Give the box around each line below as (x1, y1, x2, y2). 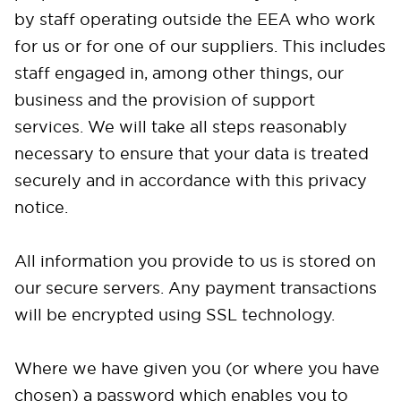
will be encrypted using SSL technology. (14, 304, 339, 325)
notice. (14, 197, 68, 218)
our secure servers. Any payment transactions (14, 277, 377, 298)
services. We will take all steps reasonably (14, 116, 347, 137)
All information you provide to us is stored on (14, 251, 376, 271)
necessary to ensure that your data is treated (14, 143, 369, 164)
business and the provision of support (14, 90, 315, 110)
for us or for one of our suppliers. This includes (14, 36, 386, 56)
